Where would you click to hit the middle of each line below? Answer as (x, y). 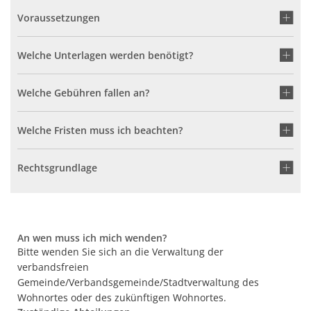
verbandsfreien (53, 267)
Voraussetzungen (59, 18)
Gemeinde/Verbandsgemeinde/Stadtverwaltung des (138, 282)
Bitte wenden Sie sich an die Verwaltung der (120, 252)
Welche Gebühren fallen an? (83, 93)
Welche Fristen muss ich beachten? (100, 130)
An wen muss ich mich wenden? (92, 238)
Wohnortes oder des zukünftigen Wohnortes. (122, 297)
